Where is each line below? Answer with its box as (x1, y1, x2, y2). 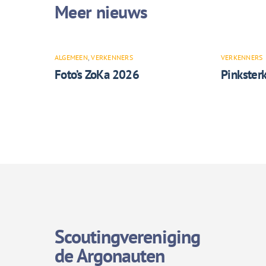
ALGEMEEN (55, 52, 88, 62)
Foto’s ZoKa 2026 (55, 66, 140, 83)
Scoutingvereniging (55, 224, 200, 249)
